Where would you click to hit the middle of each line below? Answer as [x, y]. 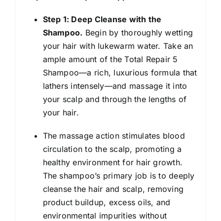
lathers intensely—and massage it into [115, 86]
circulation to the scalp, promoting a [112, 149]
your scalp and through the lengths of [115, 99]
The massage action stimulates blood [114, 135]
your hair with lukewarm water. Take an [118, 46]
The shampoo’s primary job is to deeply [119, 175]
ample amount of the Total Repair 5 [110, 59]
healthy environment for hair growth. [113, 162]
